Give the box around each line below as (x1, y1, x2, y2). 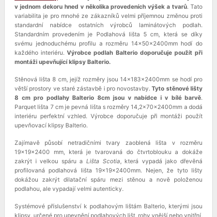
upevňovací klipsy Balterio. (15, 121, 89, 129)
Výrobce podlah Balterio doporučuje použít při (67, 48, 203, 56)
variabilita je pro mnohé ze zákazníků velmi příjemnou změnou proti (15, 12, 202, 19)
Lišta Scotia (86, 157, 120, 165)
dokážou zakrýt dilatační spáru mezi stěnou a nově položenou (15, 175, 202, 183)
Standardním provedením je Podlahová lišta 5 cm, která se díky (15, 30, 202, 38)
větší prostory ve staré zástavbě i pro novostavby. (15, 84, 152, 92)
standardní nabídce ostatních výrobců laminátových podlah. (15, 21, 202, 29)
